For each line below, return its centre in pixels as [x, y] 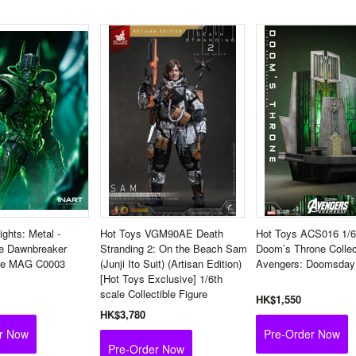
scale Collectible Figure [154, 294]
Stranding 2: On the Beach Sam [174, 248]
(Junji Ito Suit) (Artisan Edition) [171, 263]
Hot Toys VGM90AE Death [162, 233]
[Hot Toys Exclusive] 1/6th [161, 279]
